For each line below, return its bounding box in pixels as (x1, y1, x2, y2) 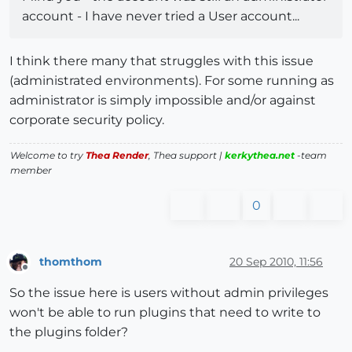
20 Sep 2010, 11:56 (229, 254, 323, 269)
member (10, 164, 52, 177)
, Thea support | (148, 149, 225, 162)
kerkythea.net (225, 149, 295, 162)
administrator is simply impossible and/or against (9, 93, 316, 108)
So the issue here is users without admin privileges (9, 285, 328, 301)
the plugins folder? (9, 324, 128, 340)
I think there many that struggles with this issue (9, 53, 313, 69)
